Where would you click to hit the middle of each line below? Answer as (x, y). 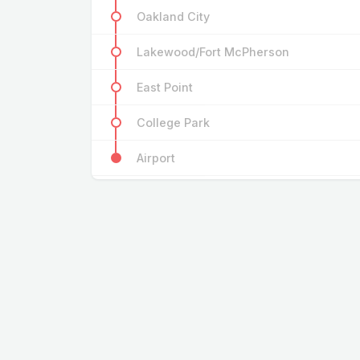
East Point (165, 88)
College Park (173, 123)
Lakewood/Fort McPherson (213, 52)
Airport (156, 158)
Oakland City (173, 17)
